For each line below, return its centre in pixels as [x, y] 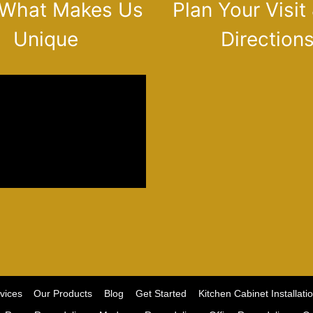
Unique [45, 39]
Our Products [63, 294]
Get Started [161, 294]
